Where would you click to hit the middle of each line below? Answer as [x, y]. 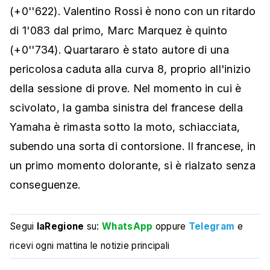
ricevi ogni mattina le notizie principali [90, 246]
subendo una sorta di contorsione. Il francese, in [133, 146]
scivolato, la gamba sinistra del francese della [127, 108]
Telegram [212, 227]
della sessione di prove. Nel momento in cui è [126, 89]
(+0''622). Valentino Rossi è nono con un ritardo [133, 11]
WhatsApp [127, 227]
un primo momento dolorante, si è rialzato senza [133, 166]
